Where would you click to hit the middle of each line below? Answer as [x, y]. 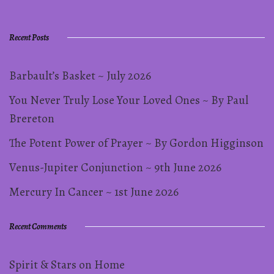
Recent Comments [38, 226]
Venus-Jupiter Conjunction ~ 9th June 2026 [115, 167]
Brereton [32, 118]
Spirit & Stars [43, 264]
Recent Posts [29, 37]
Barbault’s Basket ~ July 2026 [80, 75]
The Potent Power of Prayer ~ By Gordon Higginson [136, 143]
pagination [57, 21]
